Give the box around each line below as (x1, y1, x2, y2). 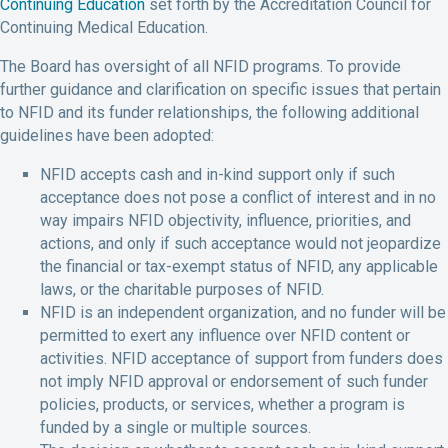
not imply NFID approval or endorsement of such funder (40, 371, 428, 391)
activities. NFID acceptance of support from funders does (40, 348, 443, 368)
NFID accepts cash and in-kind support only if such (40, 164, 395, 184)
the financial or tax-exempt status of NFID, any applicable (40, 256, 438, 276)
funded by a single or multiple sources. (40, 417, 311, 437)
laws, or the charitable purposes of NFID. (40, 279, 324, 299)
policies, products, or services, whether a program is (40, 394, 405, 414)
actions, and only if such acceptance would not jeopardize (40, 233, 441, 253)
